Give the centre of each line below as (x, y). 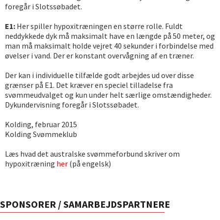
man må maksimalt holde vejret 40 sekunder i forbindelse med (109, 46)
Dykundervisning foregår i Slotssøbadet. (72, 105)
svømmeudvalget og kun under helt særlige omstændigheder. (108, 95)
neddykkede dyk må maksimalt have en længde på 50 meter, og (110, 36)
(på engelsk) (89, 164)
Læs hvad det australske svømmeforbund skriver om (92, 154)
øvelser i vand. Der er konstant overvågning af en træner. (99, 55)
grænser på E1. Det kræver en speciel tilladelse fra (89, 85)
